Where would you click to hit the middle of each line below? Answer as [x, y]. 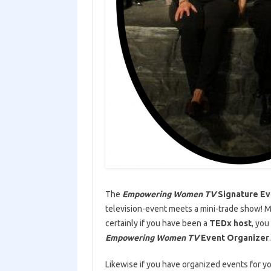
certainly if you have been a [156, 223]
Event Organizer [235, 238]
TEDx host [229, 223]
